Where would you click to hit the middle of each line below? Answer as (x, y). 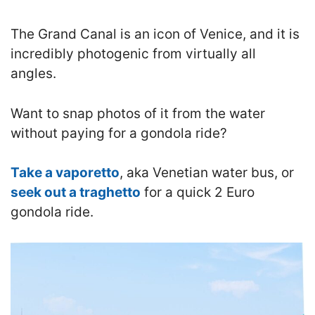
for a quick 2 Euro (198, 193)
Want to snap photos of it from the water (138, 113)
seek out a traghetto (76, 193)
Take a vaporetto (65, 173)
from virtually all (202, 54)
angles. (33, 74)
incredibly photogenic (80, 54)
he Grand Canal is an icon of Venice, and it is (159, 34)
